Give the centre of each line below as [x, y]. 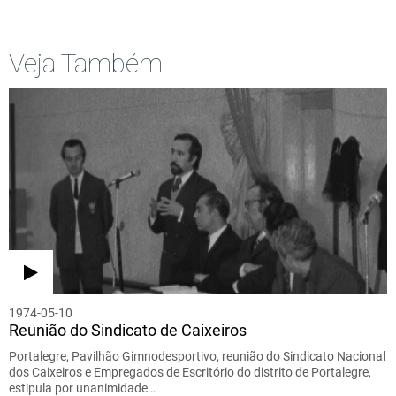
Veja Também [86, 63]
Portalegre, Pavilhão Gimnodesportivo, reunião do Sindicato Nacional [197, 356]
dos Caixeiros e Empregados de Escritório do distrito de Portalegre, [190, 372]
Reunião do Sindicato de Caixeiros [128, 330]
